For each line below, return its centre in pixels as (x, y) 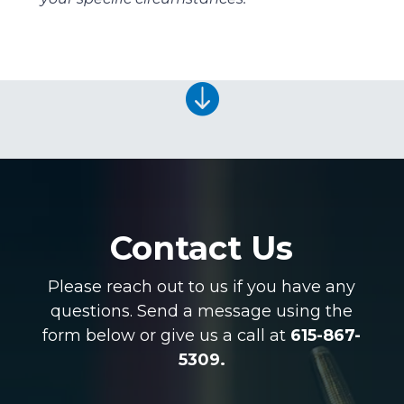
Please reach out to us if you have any (202, 287)
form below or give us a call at (167, 336)
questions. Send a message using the (202, 312)
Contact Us (202, 248)
